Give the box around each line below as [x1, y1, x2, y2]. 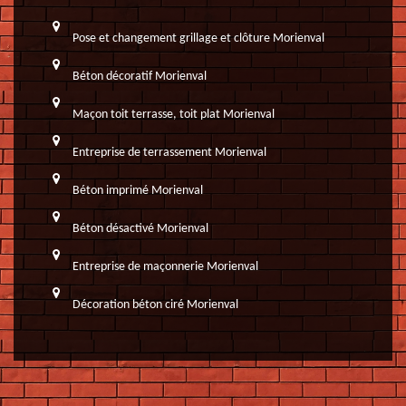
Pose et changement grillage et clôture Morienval [72, 31, 324, 45]
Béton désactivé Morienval [72, 221, 208, 236]
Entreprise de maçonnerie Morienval [72, 259, 258, 274]
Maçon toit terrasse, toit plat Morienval [72, 107, 275, 121]
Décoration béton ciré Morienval [72, 297, 238, 312]
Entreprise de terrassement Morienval [72, 145, 266, 159]
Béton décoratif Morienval [72, 69, 207, 83]
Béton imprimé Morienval [72, 183, 203, 198]
